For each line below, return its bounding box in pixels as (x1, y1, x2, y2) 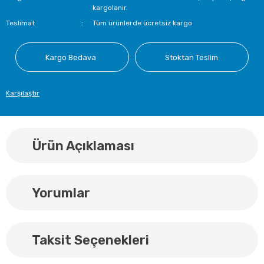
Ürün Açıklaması (29, 137, 134, 154)
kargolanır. (93, 4, 128, 12)
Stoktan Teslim (165, 52, 218, 62)
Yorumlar (29, 184, 90, 201)
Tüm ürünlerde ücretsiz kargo (93, 19, 193, 27)
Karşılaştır (6, 89, 39, 97)
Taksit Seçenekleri (29, 232, 149, 248)
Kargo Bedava (45, 52, 97, 62)
